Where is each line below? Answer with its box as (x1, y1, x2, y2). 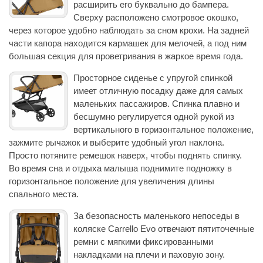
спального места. (9, 188, 79, 199)
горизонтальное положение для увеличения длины (9, 176, 214, 186)
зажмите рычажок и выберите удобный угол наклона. (9, 137, 224, 147)
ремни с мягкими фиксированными (73, 236, 213, 247)
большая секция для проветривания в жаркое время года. (9, 50, 243, 61)
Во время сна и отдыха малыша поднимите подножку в (9, 163, 232, 173)
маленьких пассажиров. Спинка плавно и (73, 98, 240, 109)
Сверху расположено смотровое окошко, (73, 12, 238, 22)
